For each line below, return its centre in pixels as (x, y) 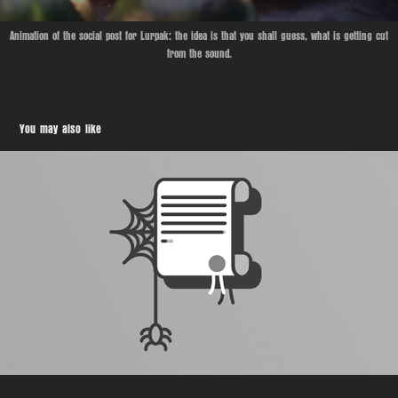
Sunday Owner (199, 263)
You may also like (61, 130)
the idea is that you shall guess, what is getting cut (282, 37)
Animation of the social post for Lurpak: (92, 37)
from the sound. (199, 55)
